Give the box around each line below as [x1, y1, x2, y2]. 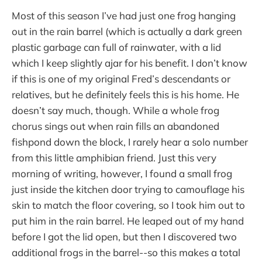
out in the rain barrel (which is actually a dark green [12, 25, 242, 38]
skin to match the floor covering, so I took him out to [12, 199, 245, 212]
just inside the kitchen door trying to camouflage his [12, 183, 244, 196]
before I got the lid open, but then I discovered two [12, 230, 237, 243]
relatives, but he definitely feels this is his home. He [12, 88, 239, 101]
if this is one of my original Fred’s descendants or [12, 73, 230, 85]
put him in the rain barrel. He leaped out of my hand [12, 215, 244, 227]
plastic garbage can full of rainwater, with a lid [12, 41, 221, 54]
